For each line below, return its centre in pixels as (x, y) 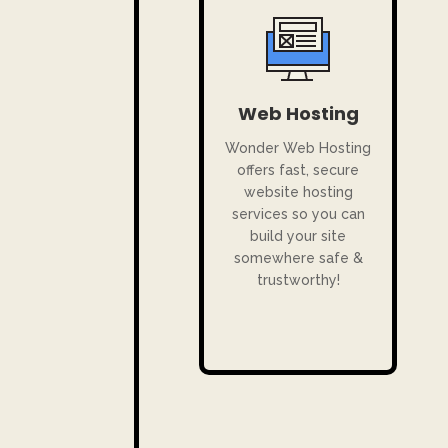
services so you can (298, 214)
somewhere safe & (298, 258)
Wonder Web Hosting (298, 148)
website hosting (298, 192)
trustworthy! (298, 280)
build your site (298, 236)
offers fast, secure (298, 170)
